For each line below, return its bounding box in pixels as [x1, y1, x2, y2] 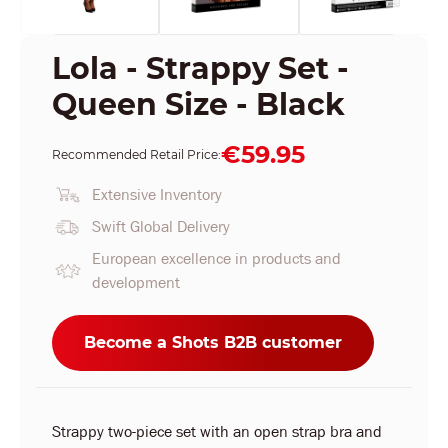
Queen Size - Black [52, 86, 345, 123]
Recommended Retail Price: [52, 147, 221, 162]
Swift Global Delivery [92, 216, 230, 237]
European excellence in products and [92, 248, 341, 269]
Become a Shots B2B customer [84, 333, 342, 352]
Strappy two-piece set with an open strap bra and [52, 421, 382, 442]
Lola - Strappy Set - [52, 50, 349, 87]
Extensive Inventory [92, 184, 222, 205]
